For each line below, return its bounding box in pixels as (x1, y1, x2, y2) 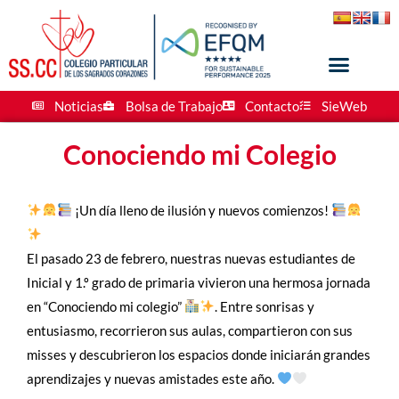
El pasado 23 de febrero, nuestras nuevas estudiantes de (27, 249, 355, 266)
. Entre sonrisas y (215, 297, 315, 314)
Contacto (245, 97, 299, 114)
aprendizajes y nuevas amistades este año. (27, 370, 277, 387)
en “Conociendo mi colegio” (27, 297, 184, 314)
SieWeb (322, 97, 367, 114)
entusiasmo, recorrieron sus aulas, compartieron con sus (27, 322, 353, 338)
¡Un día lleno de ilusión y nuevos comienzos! (72, 201, 332, 218)
